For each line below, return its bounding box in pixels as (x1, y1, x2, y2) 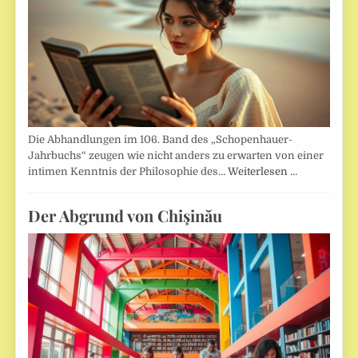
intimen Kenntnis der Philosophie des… (28, 165, 229, 178)
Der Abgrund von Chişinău (28, 204, 223, 226)
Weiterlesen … (228, 165, 298, 178)
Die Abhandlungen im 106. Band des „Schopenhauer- (28, 133, 293, 146)
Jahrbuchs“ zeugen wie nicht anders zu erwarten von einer (28, 149, 324, 162)
